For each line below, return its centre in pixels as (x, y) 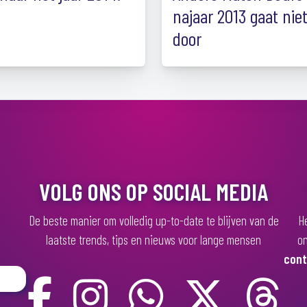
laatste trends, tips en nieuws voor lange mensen (153, 240)
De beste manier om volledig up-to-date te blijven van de (153, 220)
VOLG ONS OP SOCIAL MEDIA (153, 191)
